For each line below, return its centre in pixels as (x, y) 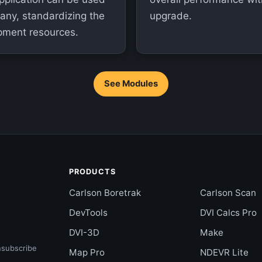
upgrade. (171, 16)
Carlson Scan (228, 193)
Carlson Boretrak (105, 193)
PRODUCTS (92, 172)
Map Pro (87, 252)
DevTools (89, 213)
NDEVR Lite (224, 252)
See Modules (131, 84)
